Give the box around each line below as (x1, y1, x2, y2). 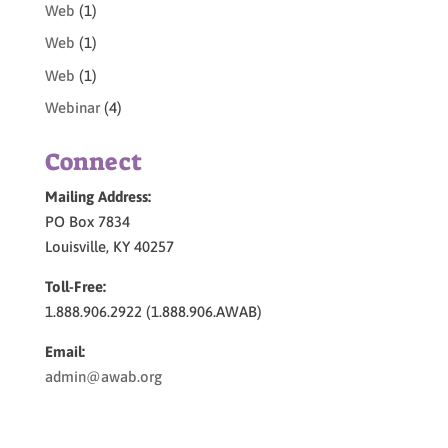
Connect (44, 146, 142, 179)
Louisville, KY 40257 (44, 238, 174, 256)
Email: (44, 343, 85, 361)
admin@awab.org (44, 368, 162, 386)
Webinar (44, 99, 100, 117)
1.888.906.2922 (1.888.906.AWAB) (44, 303, 262, 321)
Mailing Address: (44, 188, 151, 206)
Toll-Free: (44, 278, 106, 296)
